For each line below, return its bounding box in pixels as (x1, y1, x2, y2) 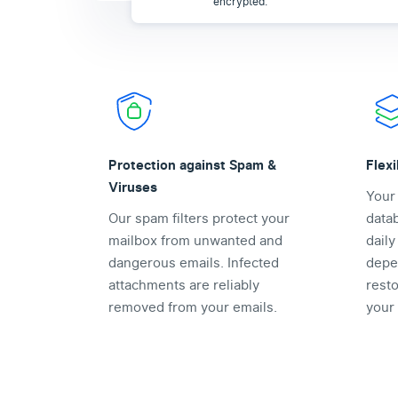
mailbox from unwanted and (108, 231, 283, 251)
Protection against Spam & (108, 155, 277, 176)
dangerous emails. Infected (108, 253, 279, 274)
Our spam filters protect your (108, 209, 290, 229)
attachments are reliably (108, 275, 259, 296)
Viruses (108, 178, 157, 198)
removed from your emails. (108, 298, 277, 318)
